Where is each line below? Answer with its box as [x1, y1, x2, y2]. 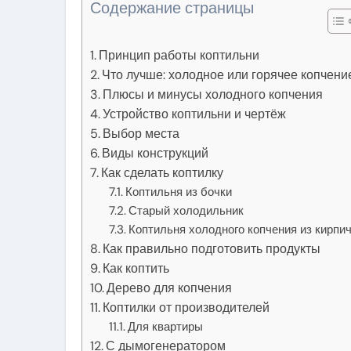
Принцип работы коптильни [99, 47, 260, 64]
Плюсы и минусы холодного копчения [103, 86, 324, 103]
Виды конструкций [102, 145, 209, 162]
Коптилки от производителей [103, 299, 270, 317]
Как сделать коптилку [101, 165, 224, 182]
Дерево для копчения [107, 280, 233, 297]
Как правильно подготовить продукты [103, 241, 321, 258]
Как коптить [103, 260, 170, 277]
